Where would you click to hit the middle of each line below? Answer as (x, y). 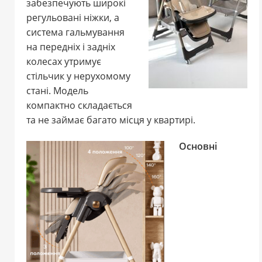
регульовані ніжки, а (73, 18)
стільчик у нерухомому (78, 76)
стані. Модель (57, 91)
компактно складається (79, 106)
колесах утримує (64, 62)
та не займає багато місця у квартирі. (111, 120)
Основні (198, 146)
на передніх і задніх (71, 47)
